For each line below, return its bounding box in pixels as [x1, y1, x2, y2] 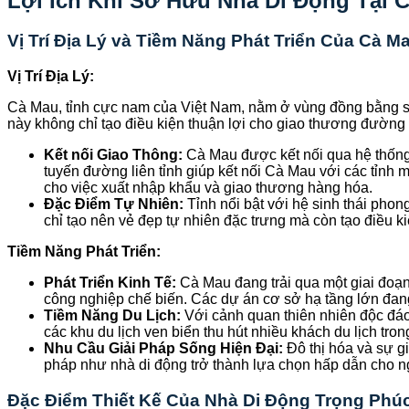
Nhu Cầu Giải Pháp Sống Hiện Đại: [44, 341, 283, 357]
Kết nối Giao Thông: [44, 147, 183, 163]
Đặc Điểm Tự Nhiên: [44, 196, 184, 213]
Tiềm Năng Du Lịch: [44, 308, 181, 324]
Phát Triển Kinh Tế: [44, 275, 176, 291]
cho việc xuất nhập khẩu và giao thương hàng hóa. [44, 180, 372, 196]
